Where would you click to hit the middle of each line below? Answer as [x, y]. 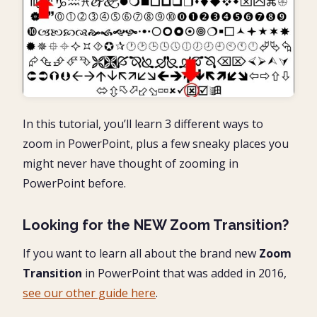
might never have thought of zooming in [131, 163]
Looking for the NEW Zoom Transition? [156, 225]
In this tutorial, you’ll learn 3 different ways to [143, 123]
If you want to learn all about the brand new [141, 253]
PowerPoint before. [74, 183]
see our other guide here [89, 293]
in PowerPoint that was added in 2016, [184, 273]
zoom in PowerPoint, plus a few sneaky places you [156, 143]
